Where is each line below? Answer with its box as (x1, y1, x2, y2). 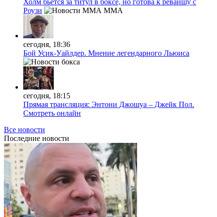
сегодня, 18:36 (23, 40, 70, 48)
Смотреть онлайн (23, 108, 81, 117)
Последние (4, 134, 40, 142)
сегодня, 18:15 (23, 91, 70, 100)
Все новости (4, 125, 45, 134)
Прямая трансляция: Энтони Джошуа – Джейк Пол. (23, 100, 194, 108)
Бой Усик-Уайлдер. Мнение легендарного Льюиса (23, 48, 189, 57)
